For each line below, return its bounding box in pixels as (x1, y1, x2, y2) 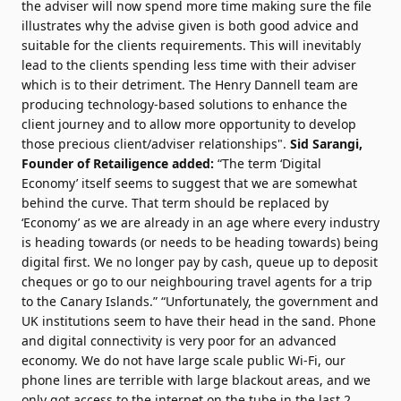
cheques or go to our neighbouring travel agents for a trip (21, 273, 372, 290)
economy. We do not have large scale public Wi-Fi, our (21, 352, 346, 369)
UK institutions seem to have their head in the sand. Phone (21, 312, 376, 329)
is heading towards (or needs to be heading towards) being (21, 234, 379, 251)
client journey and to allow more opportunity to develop (21, 115, 356, 132)
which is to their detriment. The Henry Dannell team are (21, 76, 358, 93)
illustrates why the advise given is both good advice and (21, 17, 359, 34)
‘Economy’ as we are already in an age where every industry (21, 214, 380, 231)
